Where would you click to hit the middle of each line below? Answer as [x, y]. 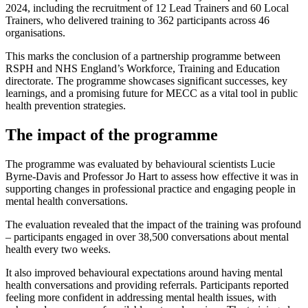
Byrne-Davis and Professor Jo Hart [81, 176]
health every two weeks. [58, 249]
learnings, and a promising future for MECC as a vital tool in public [152, 93]
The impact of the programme [112, 134]
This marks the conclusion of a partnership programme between [143, 56]
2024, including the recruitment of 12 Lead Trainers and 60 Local [147, 8]
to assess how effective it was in [229, 176]
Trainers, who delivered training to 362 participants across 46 [137, 20]
